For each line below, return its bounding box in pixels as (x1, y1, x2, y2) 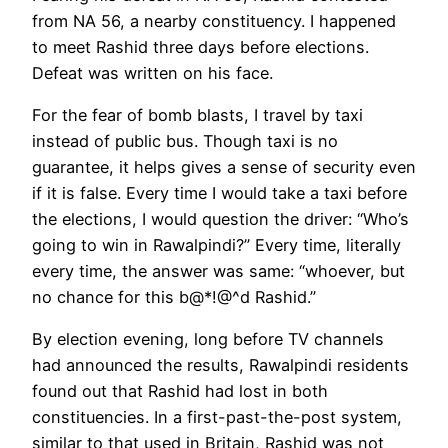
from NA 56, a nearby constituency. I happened (32, 10, 396, 31)
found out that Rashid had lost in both (32, 381, 328, 402)
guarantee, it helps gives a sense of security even (32, 156, 416, 177)
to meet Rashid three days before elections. (32, 36, 369, 57)
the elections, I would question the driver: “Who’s (32, 208, 409, 229)
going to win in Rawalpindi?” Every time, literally (32, 234, 401, 255)
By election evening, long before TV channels (32, 329, 384, 350)
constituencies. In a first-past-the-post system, (32, 407, 402, 428)
